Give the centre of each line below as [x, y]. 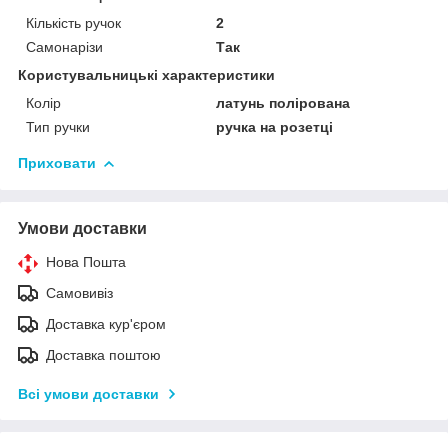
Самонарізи [64, 46]
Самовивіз [79, 292]
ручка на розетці [275, 126]
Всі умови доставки [88, 393]
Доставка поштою [103, 354]
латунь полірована [283, 102]
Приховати [57, 162]
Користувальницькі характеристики [146, 74]
